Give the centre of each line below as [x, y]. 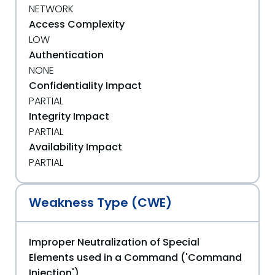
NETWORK [51, 9]
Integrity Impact [69, 116]
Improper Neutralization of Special [114, 242]
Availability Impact [76, 147]
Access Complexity [77, 24]
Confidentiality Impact [85, 85]
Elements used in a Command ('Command [135, 257]
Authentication [66, 55]
